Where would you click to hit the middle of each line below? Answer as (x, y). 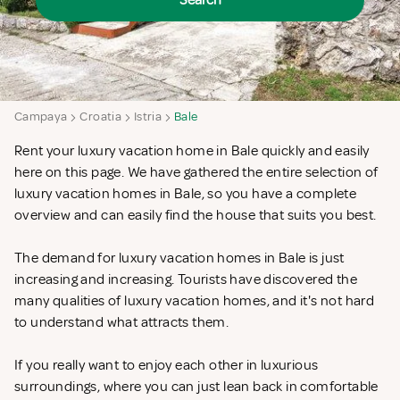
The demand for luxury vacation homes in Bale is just (179, 258)
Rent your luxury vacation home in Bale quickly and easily (192, 151)
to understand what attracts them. (123, 323)
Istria (148, 117)
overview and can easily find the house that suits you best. (197, 216)
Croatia (100, 117)
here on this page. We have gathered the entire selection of (196, 173)
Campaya (41, 117)
